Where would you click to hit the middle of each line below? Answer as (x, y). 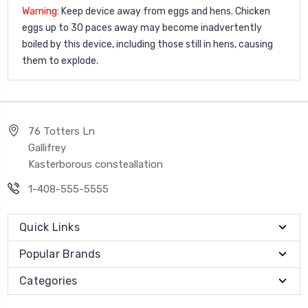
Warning (40, 11)
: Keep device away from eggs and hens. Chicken (164, 11)
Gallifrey (47, 147)
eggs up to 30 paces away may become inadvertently (142, 27)
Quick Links (49, 227)
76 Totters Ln (62, 131)
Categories (48, 280)
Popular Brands (60, 254)
